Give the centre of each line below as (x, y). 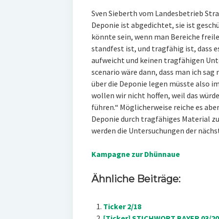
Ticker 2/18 (122, 207)
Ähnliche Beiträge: (136, 179)
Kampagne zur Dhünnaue (135, 154)
